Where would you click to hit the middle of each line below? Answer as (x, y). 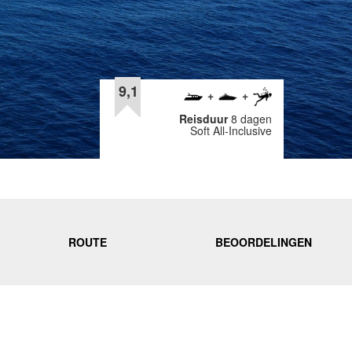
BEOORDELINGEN (264, 242)
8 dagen (251, 119)
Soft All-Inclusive (231, 130)
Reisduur (205, 119)
